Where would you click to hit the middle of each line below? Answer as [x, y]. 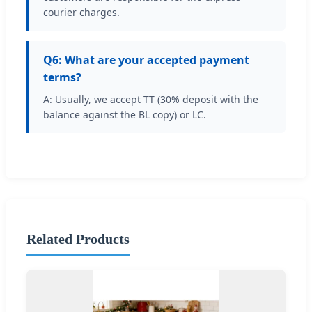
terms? [62, 77]
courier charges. [81, 12]
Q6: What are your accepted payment [146, 60]
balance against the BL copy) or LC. [125, 114]
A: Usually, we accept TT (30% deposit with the [151, 99]
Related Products [78, 239]
